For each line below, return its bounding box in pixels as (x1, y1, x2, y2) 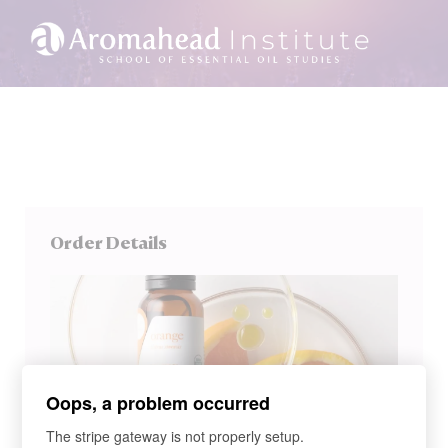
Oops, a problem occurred (46, 389, 271, 416)
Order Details (50, 232, 167, 253)
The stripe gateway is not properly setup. (46, 425, 305, 446)
